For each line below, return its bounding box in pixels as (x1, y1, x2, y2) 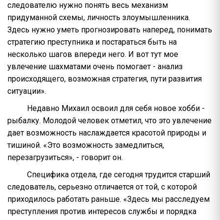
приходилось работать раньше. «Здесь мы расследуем (7, 194, 210, 204)
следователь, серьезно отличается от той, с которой (7, 182, 197, 192)
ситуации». (7, 86, 46, 96)
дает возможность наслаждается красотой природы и (7, 128, 206, 138)
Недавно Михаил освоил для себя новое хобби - (27, 104, 205, 113)
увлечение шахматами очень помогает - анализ (7, 62, 183, 72)
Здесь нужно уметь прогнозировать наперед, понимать (7, 25, 212, 35)
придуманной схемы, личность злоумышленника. (7, 13, 190, 23)
